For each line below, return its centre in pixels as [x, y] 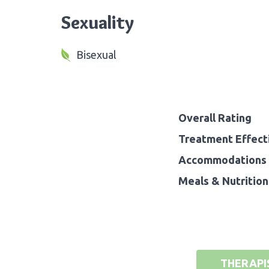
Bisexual [96, 54]
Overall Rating [215, 117]
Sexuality [98, 22]
